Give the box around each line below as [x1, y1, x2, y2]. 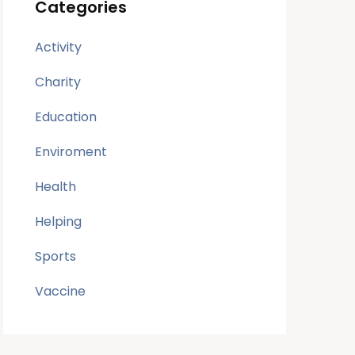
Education [35, 107, 97, 126]
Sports [35, 246, 77, 265]
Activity [35, 37, 82, 56]
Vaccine [35, 281, 86, 300]
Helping [35, 212, 82, 231]
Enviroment [35, 142, 108, 161]
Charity [35, 72, 82, 91]
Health [35, 177, 77, 196]
